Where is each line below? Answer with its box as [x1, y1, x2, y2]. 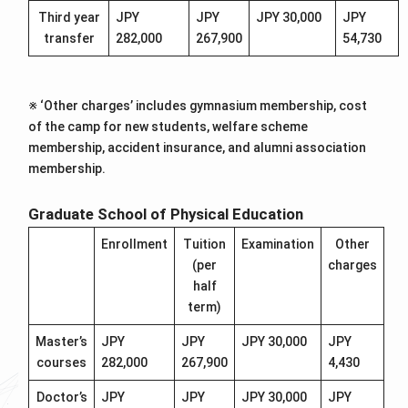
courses [36, 354, 87, 370]
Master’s [36, 333, 88, 349]
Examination [241, 236, 315, 251]
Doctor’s [36, 389, 87, 404]
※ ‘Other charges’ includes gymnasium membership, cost [28, 98, 368, 114]
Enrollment [101, 236, 168, 251]
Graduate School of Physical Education [28, 204, 304, 223]
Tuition [183, 236, 227, 251]
